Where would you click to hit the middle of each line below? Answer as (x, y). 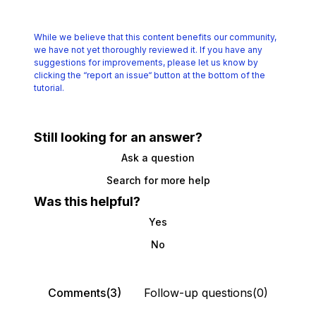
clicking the (57, 75)
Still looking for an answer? (118, 138)
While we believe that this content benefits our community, (155, 37)
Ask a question (158, 158)
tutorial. (49, 88)
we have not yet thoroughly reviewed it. (116, 50)
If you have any (231, 50)
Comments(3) (85, 293)
